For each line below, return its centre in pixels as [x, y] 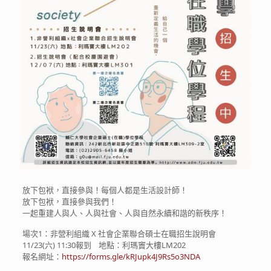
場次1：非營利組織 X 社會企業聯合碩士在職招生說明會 [119, 234]
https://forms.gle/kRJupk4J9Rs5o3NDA [131, 257]
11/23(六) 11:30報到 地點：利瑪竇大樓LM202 [104, 245]
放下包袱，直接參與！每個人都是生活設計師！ [105, 190]
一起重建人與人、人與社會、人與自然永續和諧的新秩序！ [124, 213]
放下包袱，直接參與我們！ [69, 202]
